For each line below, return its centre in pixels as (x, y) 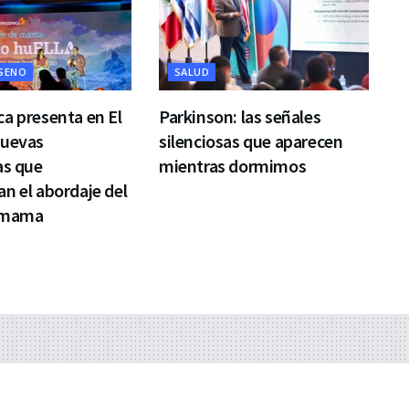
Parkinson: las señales (240, 116)
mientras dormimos (232, 165)
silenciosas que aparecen (251, 141)
